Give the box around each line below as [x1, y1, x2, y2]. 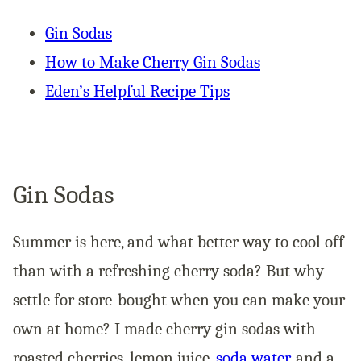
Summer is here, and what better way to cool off [13, 231, 344, 251]
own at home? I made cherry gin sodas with [13, 318, 316, 338]
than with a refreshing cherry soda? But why [13, 260, 324, 280]
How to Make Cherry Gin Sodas [45, 52, 260, 72]
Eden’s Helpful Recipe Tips [45, 81, 230, 101]
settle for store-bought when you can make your [13, 289, 345, 309]
